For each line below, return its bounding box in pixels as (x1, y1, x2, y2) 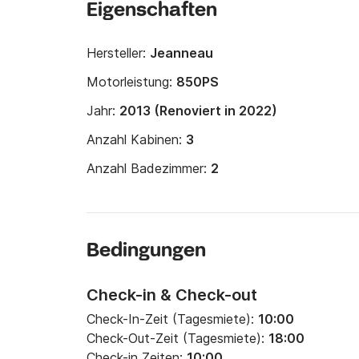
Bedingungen (87, 239, 206, 264)
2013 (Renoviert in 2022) (119, 103, 277, 119)
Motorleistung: (87, 74, 176, 90)
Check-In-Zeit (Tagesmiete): (87, 311, 258, 327)
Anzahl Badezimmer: (87, 160, 211, 176)
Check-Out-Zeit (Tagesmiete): (87, 330, 268, 346)
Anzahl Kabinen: (87, 131, 186, 147)
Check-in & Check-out (87, 285, 257, 305)
